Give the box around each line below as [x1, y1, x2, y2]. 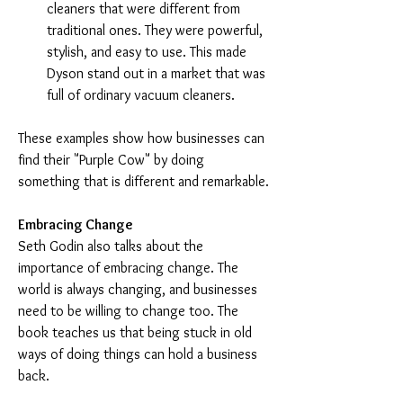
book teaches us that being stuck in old [18, 324, 255, 341]
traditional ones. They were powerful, [47, 22, 266, 39]
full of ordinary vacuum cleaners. [47, 86, 235, 103]
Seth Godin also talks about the [18, 237, 207, 255]
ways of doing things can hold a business [18, 345, 261, 363]
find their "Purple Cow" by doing [18, 151, 208, 168]
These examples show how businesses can [18, 130, 268, 147]
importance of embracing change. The [18, 259, 242, 276]
